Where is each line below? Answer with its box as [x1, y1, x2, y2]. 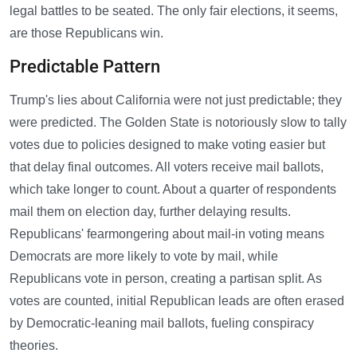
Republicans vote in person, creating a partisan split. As [10, 272, 322, 286]
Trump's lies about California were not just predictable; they [10, 93, 342, 108]
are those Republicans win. [10, 26, 163, 41]
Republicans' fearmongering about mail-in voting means [10, 227, 324, 241]
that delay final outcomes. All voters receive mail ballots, [10, 160, 324, 175]
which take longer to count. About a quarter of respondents [10, 182, 336, 197]
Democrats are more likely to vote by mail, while [10, 249, 278, 264]
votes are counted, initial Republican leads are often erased [10, 294, 344, 308]
